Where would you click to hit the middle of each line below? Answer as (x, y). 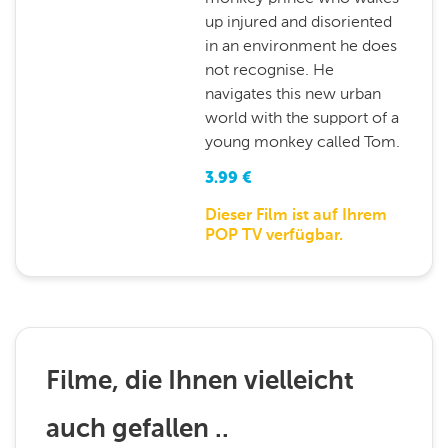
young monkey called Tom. (302, 141)
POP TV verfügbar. (273, 236)
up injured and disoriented (298, 21)
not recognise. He (269, 69)
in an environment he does (300, 45)
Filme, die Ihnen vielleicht (200, 382)
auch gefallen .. (137, 430)
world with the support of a (301, 117)
